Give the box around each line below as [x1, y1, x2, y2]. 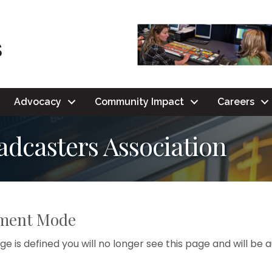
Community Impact [95, 96, 184, 108]
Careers [217, 96, 254, 108]
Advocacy [14, 96, 61, 108]
